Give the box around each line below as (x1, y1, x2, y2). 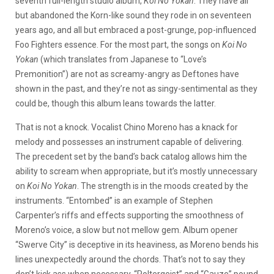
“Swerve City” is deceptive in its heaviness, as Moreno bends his (15, 240, 259, 250)
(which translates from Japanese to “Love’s (39, 54, 207, 64)
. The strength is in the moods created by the (77, 181, 248, 191)
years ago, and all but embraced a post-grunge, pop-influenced (15, 25, 256, 35)
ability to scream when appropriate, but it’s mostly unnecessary (15, 166, 257, 176)
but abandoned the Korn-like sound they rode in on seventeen (15, 10, 251, 20)
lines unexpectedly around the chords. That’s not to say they (15, 254, 245, 264)
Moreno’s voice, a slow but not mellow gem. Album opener (15, 225, 238, 235)
